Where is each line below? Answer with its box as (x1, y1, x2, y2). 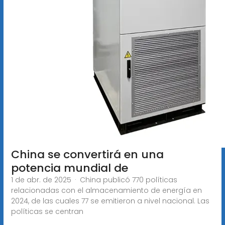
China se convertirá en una (11, 146, 164, 162)
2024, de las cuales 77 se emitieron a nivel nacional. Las (11, 195, 209, 206)
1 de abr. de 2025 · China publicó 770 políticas (11, 174, 177, 185)
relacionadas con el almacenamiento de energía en (11, 185, 202, 195)
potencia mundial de (11, 160, 128, 176)
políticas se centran (11, 206, 83, 216)
